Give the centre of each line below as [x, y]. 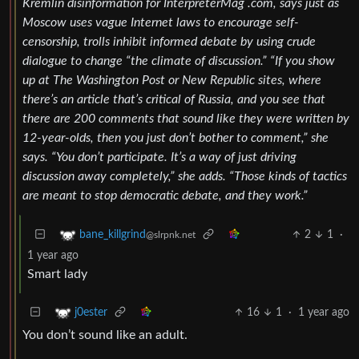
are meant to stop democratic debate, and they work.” [165, 195]
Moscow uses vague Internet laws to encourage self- [161, 22]
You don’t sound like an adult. [105, 335]
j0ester [91, 312]
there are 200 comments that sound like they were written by [186, 118]
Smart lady [57, 274]
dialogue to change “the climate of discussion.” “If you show [179, 61]
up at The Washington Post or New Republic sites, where [172, 80]
